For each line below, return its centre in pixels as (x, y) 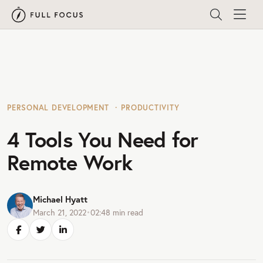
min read (127, 212)
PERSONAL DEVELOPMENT (58, 108)
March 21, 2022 (60, 212)
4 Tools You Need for (103, 139)
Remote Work (70, 162)
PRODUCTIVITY (150, 108)
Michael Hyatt (60, 199)
